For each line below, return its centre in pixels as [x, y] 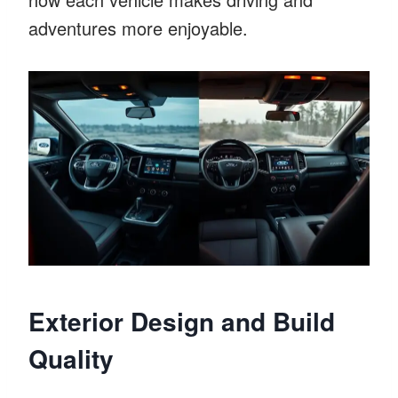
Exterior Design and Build [182, 321]
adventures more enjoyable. [138, 28]
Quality [71, 358]
